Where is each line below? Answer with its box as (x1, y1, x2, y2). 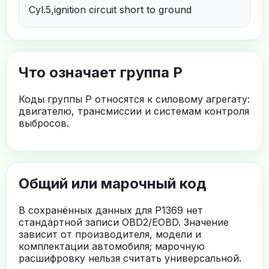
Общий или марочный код (19, 174, 207, 192)
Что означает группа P (19, 63, 183, 81)
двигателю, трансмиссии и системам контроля (19, 104, 249, 117)
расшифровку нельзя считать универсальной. (19, 252, 241, 264)
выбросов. (19, 116, 69, 129)
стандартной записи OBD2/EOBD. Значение (19, 216, 229, 228)
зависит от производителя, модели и (19, 228, 201, 240)
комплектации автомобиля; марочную (19, 240, 205, 252)
